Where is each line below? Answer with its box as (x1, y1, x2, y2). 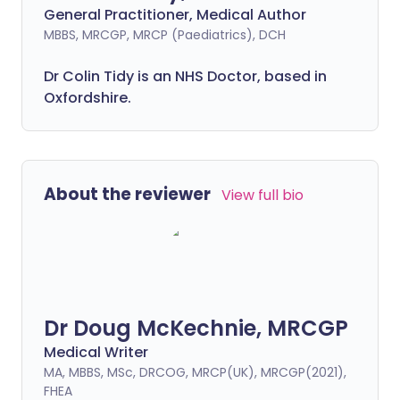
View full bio (221, 185, 304, 205)
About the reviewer (44, 182, 211, 206)
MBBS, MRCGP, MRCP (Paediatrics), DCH (44, 26, 286, 44)
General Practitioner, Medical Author (44, 4, 306, 25)
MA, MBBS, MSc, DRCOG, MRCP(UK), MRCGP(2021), (44, 363, 346, 381)
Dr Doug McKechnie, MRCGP (44, 313, 348, 343)
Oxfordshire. (44, 87, 131, 108)
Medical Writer (44, 342, 148, 362)
